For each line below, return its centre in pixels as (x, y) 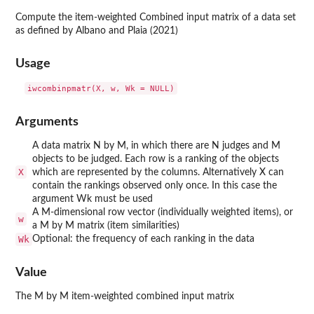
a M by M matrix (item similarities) (106, 225)
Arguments (47, 121)
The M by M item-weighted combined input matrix (125, 297)
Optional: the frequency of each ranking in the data (143, 239)
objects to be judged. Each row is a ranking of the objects (156, 159)
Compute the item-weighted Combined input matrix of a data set (156, 18)
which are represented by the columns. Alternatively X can (158, 172)
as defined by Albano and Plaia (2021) (97, 31)
